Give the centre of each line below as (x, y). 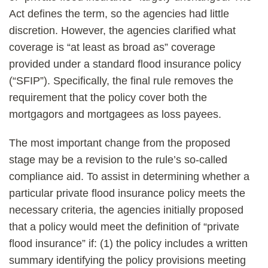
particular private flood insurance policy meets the (127, 193)
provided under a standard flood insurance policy (125, 64)
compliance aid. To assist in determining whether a (129, 176)
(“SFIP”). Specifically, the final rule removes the (121, 81)
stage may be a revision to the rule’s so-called (118, 160)
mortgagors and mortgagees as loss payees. (115, 114)
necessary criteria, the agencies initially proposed (126, 210)
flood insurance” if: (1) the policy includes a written (128, 243)
